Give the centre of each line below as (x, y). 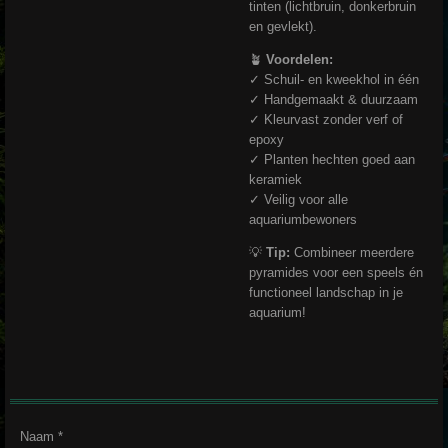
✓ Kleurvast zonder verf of (326, 120)
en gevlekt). (283, 27)
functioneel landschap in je (326, 293)
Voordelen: (299, 60)
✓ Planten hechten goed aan (332, 160)
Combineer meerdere (352, 253)
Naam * (41, 437)
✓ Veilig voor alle (298, 200)
